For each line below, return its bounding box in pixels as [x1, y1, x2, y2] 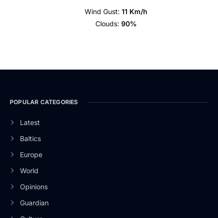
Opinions [19, 182, 48, 191]
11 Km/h [121, 7, 147, 16]
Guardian [19, 199, 49, 207]
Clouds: [95, 19, 119, 28]
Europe [19, 150, 42, 159]
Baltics [19, 134, 41, 143]
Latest [19, 118, 40, 127]
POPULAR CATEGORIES [10, 98, 78, 106]
